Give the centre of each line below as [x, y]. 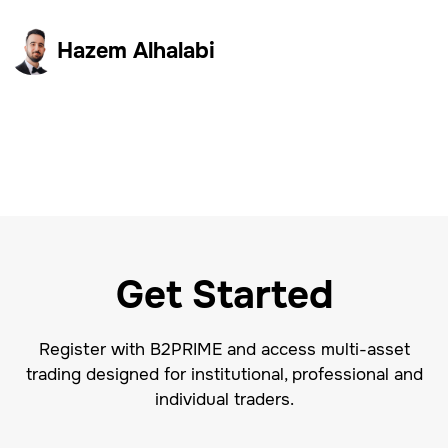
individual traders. [224, 399]
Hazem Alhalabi [136, 50]
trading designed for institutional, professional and [224, 374]
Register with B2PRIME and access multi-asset [224, 349]
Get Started [224, 296]
